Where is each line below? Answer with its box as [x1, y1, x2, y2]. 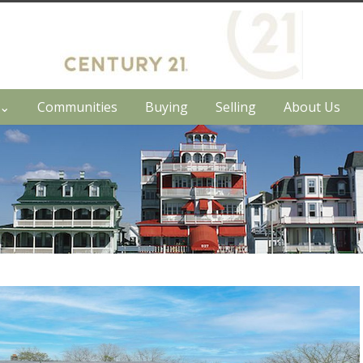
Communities [36, 98, 117, 116]
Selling [215, 98, 256, 116]
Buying [144, 98, 188, 116]
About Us [283, 98, 340, 116]
